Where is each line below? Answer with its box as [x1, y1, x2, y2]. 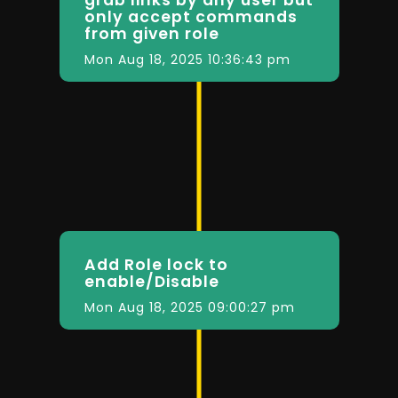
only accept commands [84, 5, 298, 28]
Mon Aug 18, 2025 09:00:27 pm [84, 298, 295, 317]
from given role [84, 22, 219, 44]
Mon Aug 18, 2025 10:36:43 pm [84, 50, 291, 68]
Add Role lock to [84, 254, 228, 276]
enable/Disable [84, 271, 219, 293]
